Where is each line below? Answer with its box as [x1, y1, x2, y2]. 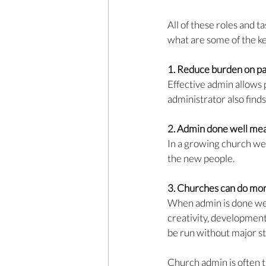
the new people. [167, 152, 236, 165]
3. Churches [167, 182, 220, 195]
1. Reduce [167, 63, 211, 76]
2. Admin [167, 122, 207, 135]
